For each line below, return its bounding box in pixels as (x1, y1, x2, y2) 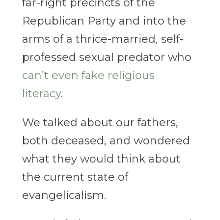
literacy (22, 87, 61, 101)
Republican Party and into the (22, 14, 186, 28)
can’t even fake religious (22, 69, 155, 82)
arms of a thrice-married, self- (22, 32, 184, 46)
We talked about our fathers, (22, 116, 178, 130)
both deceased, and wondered (22, 134, 190, 148)
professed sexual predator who (22, 51, 192, 64)
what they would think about (22, 152, 181, 166)
